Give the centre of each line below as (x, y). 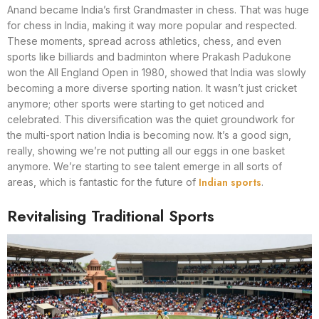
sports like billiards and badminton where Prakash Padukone (149, 56)
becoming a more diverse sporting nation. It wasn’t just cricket (152, 88)
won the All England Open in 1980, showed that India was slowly (157, 72)
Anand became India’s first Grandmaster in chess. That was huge (158, 9)
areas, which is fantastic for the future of (103, 182)
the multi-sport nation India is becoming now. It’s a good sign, (149, 135)
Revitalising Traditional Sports (111, 215)
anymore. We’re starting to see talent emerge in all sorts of (145, 166)
